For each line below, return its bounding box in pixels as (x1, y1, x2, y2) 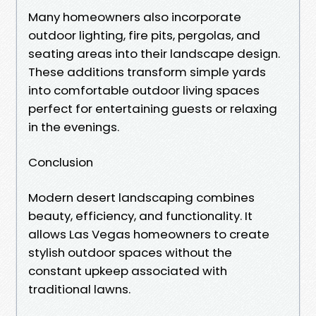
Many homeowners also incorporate (28, 8, 241, 25)
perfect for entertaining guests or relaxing (28, 99, 277, 117)
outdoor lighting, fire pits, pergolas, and (28, 26, 260, 44)
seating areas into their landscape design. (28, 44, 280, 62)
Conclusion (28, 153, 93, 171)
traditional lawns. (28, 280, 130, 298)
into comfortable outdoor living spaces (28, 81, 260, 99)
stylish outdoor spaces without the (28, 243, 232, 261)
